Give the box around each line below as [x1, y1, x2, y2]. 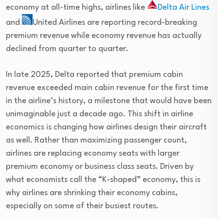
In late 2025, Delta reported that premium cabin [6, 71, 183, 79]
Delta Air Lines [158, 3, 209, 12]
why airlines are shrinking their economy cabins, [6, 189, 178, 198]
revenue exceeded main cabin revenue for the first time [6, 84, 208, 92]
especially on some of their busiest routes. [6, 202, 159, 211]
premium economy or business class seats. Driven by [6, 163, 194, 171]
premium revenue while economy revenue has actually [6, 32, 201, 40]
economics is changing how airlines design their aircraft [6, 123, 207, 132]
